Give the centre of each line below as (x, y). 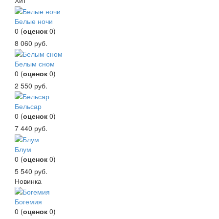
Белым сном (35, 63)
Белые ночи (34, 21)
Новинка (28, 181)
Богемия (28, 201)
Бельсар (28, 106)
